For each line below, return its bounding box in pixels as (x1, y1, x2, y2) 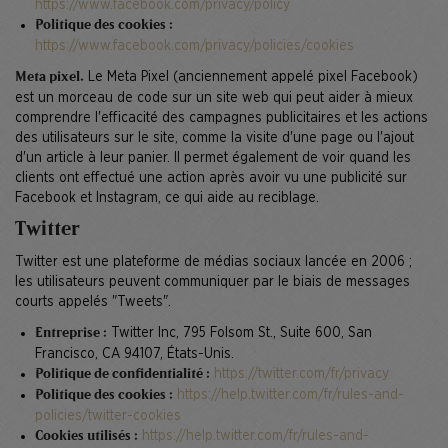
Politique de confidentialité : (35, 367, 210, 381)
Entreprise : (35, 326, 107, 340)
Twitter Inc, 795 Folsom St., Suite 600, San (107, 325, 372, 340)
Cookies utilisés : (35, 429, 138, 443)
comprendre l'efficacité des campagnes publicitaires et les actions (15, 110, 428, 125)
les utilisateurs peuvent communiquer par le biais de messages (15, 274, 410, 289)
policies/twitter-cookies (35, 408, 181, 423)
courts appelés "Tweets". (15, 294, 171, 309)
